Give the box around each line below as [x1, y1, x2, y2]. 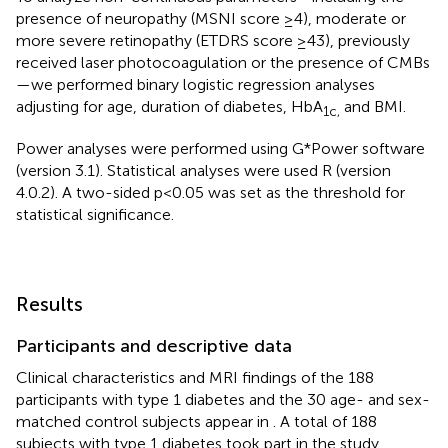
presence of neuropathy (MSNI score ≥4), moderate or [16, 9, 406, 29]
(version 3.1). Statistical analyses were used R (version [16, 161, 391, 181]
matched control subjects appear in [16, 412, 273, 432]
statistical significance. [16, 205, 174, 225]
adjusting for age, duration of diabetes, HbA [16, 97, 323, 117]
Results [16, 292, 83, 317]
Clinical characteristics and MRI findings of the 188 [16, 368, 374, 388]
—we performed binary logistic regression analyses [16, 75, 375, 95]
